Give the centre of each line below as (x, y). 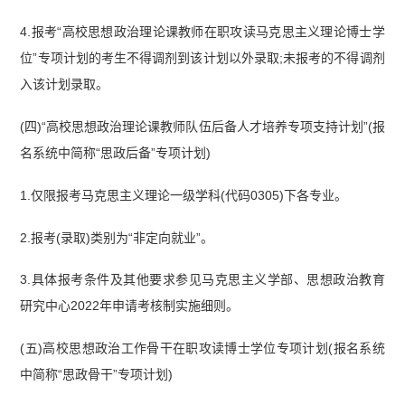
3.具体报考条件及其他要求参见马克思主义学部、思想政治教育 (202, 280)
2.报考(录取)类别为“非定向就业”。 (117, 237)
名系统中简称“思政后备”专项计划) (116, 152)
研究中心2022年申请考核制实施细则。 (130, 306)
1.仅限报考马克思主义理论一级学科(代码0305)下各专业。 (184, 195)
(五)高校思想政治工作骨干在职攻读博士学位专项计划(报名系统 (202, 348)
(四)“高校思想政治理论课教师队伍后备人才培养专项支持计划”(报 (202, 126)
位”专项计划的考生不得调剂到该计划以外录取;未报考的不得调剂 (202, 57)
